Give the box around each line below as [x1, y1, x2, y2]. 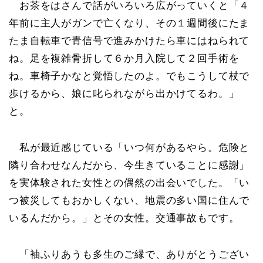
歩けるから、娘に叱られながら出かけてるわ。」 [9, 88, 240, 100]
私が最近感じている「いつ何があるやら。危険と [9, 142, 250, 154]
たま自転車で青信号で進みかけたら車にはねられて [9, 35, 250, 47]
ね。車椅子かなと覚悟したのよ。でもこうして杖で [9, 70, 250, 82]
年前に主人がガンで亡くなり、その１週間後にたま [9, 18, 250, 29]
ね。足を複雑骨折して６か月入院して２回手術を [9, 53, 240, 65]
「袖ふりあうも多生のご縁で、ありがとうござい [9, 249, 250, 261]
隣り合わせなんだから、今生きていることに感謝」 [9, 160, 250, 171]
